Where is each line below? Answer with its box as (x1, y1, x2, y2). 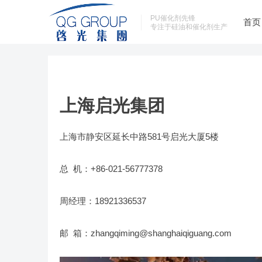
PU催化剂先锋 (150, 14, 195, 22)
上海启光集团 (60, 96, 165, 115)
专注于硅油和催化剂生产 (150, 23, 227, 31)
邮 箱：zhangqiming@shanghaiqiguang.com (60, 228, 232, 238)
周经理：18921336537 (60, 196, 146, 206)
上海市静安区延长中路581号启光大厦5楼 (60, 132, 219, 142)
